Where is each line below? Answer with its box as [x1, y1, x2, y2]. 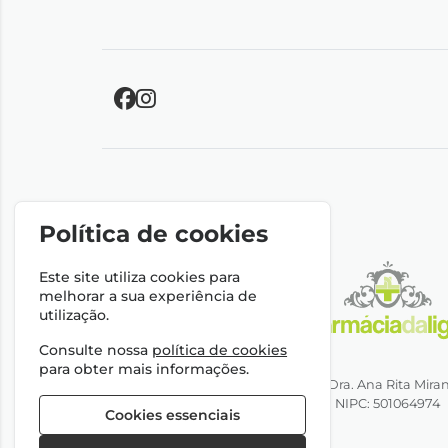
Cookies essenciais [104, 406, 240, 425]
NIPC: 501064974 [334, 396, 440, 411]
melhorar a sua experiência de [39, 287, 258, 306]
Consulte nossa [39, 341, 153, 360]
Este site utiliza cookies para [39, 268, 241, 287]
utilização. [39, 306, 110, 325]
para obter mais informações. [39, 360, 250, 379]
